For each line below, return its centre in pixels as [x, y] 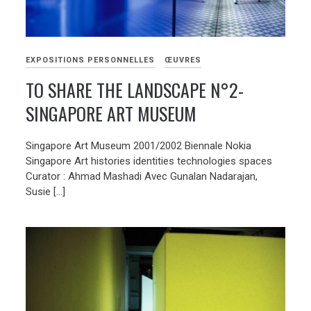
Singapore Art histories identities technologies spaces [149, 161]
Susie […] [46, 191]
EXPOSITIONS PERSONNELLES [91, 60]
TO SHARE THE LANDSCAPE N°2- [135, 90]
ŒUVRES [183, 60]
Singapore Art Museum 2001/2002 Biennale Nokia [139, 145]
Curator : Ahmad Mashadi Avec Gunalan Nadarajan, [142, 176]
